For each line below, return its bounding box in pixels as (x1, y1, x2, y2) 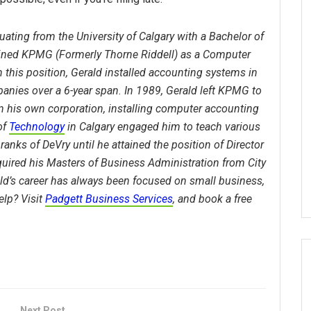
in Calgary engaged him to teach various (65, 119, 260, 133)
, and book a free (173, 192, 252, 205)
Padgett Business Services (45, 192, 173, 205)
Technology (9, 119, 65, 133)
